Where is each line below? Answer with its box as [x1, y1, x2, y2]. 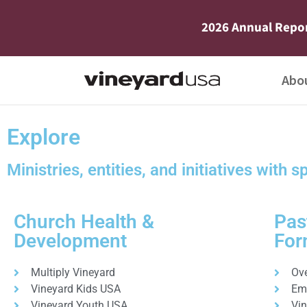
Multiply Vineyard [31, 266, 115, 279]
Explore [7, 124, 80, 150]
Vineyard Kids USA [31, 282, 121, 295]
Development [14, 230, 127, 252]
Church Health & [14, 210, 154, 233]
